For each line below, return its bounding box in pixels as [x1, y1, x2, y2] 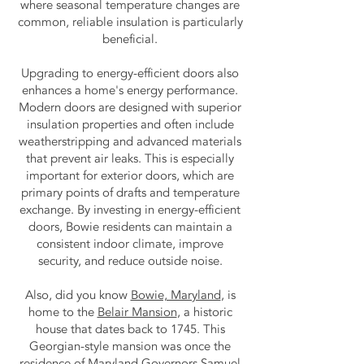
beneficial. [102, 31, 158, 47]
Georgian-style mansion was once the [29, 338, 231, 354]
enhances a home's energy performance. [22, 82, 238, 98]
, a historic [176, 304, 232, 320]
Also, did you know [24, 287, 131, 303]
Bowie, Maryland [130, 287, 221, 303]
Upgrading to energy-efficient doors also [21, 65, 239, 81]
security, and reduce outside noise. [37, 253, 223, 269]
